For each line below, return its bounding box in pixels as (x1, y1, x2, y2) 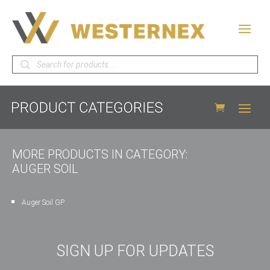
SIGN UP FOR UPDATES (56, 242, 214, 260)
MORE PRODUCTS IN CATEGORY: (12, 147, 187, 162)
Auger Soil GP (22, 198, 64, 207)
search (11, 63, 42, 75)
